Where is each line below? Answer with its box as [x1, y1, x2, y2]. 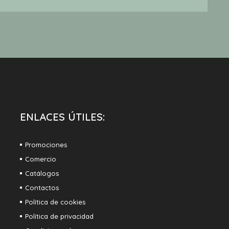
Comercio [25, 155, 57, 163]
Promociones [25, 141, 67, 149]
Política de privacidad [25, 212, 94, 220]
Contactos [25, 184, 59, 192]
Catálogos [25, 169, 59, 177]
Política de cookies [25, 198, 86, 206]
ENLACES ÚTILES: [20, 110, 105, 123]
